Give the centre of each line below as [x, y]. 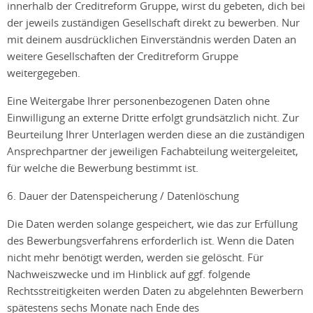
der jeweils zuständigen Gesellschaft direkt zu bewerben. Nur [153, 22]
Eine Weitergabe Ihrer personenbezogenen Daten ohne [138, 101]
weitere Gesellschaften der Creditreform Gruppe [123, 56]
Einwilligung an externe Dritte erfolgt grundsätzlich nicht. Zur [153, 117]
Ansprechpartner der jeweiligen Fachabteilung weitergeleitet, [153, 151]
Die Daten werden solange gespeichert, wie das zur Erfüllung [152, 224]
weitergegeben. [44, 73]
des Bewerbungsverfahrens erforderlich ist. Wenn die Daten [151, 240]
